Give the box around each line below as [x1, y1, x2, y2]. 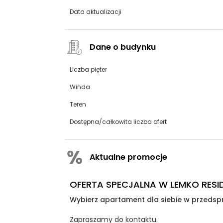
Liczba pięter [70, 65, 107, 74]
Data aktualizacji [70, 7, 121, 16]
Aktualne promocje [90, 151, 167, 163]
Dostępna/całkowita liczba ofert [70, 117, 167, 126]
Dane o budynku [90, 41, 156, 53]
